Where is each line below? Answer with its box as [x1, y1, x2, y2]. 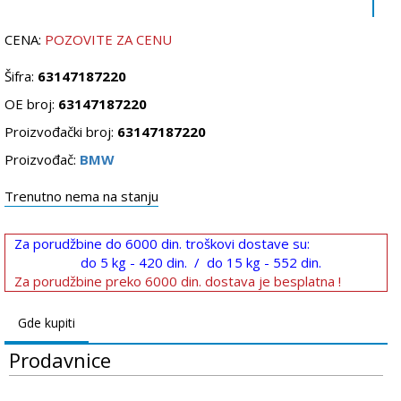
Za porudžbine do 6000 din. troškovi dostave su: [14, 235, 310, 252]
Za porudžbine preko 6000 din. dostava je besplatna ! [14, 272, 341, 290]
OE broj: [4, 95, 58, 113]
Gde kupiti [18, 314, 75, 331]
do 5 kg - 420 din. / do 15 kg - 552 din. [80, 253, 321, 271]
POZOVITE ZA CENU [45, 30, 172, 48]
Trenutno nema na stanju [4, 187, 158, 205]
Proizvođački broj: [4, 123, 117, 141]
